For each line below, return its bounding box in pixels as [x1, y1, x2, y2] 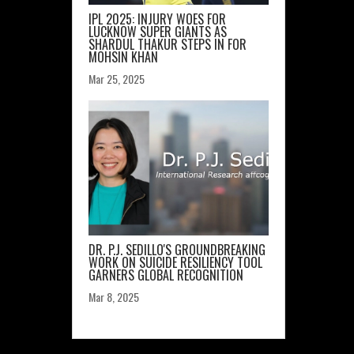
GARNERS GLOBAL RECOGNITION [88, 265, 243, 284]
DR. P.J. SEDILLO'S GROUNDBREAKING [88, 240, 265, 259]
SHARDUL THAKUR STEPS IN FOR [88, 35, 247, 54]
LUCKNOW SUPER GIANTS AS [88, 22, 227, 41]
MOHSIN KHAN [88, 47, 158, 66]
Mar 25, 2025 [88, 70, 145, 87]
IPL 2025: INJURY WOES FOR [88, 9, 226, 28]
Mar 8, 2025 [88, 288, 139, 305]
